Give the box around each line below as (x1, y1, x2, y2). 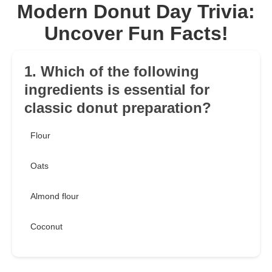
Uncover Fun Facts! (44, 22, 228, 45)
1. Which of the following (24, 63, 199, 80)
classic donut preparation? (24, 100, 211, 117)
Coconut (30, 222, 63, 232)
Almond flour (30, 191, 79, 202)
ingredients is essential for (24, 81, 209, 98)
